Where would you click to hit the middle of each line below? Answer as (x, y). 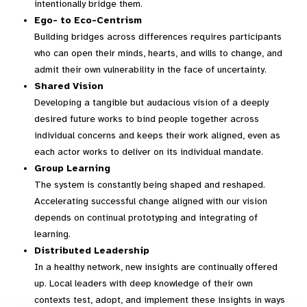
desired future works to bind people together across (147, 119)
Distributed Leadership (92, 250)
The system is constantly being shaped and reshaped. (150, 185)
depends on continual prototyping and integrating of (146, 218)
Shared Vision (69, 86)
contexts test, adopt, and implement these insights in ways (160, 300)
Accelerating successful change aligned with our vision (151, 201)
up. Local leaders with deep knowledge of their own (144, 283)
